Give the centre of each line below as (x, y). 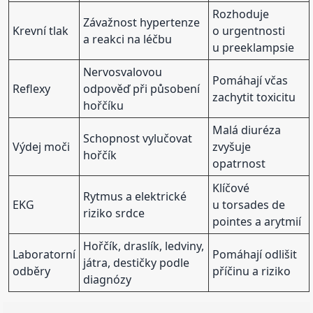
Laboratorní (44, 254)
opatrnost (239, 163)
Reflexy (32, 88)
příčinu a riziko (252, 271)
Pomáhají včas (250, 80)
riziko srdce (114, 213)
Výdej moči (42, 146)
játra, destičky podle (137, 262)
